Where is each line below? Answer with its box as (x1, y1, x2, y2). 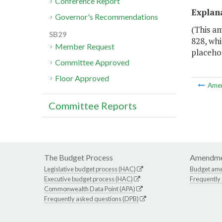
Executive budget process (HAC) (44, 175, 133, 183)
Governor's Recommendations (55, 12, 159, 22)
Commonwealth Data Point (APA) (44, 185, 135, 193)
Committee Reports (49, 100, 137, 112)
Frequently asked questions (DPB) (44, 195, 139, 203)
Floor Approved (55, 73, 110, 83)
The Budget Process (44, 153, 113, 163)
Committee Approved (55, 57, 130, 67)
